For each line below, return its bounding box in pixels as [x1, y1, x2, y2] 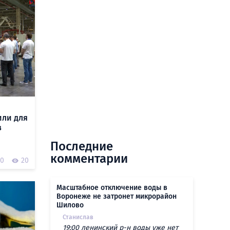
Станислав [63, 214, 93, 221]
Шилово [56, 201, 84, 210]
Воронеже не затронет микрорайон [56, 192, 177, 201]
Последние [50, 139, 113, 154]
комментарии [50, 151, 128, 166]
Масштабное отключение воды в [56, 183, 167, 193]
